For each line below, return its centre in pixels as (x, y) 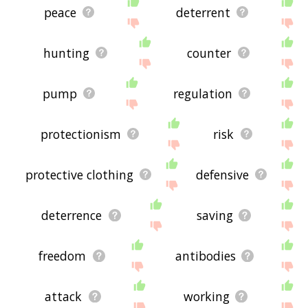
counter (209, 53)
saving (214, 215)
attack (64, 296)
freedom (63, 255)
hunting (66, 53)
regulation (202, 93)
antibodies (205, 255)
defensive (223, 174)
